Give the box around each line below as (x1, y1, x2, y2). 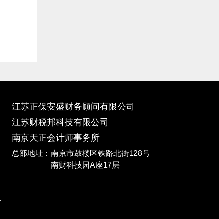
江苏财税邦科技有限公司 (11, 117, 109, 128)
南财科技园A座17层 (11, 161, 120, 170)
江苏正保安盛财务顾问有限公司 (11, 102, 135, 112)
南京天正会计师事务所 (11, 133, 100, 143)
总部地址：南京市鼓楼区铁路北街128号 (11, 149, 150, 158)
